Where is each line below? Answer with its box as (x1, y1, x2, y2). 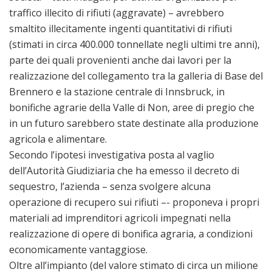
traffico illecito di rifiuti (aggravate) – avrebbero (9, 6, 224, 20)
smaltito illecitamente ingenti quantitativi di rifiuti (9, 22, 232, 36)
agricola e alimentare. (9, 132, 107, 146)
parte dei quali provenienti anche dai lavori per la (9, 53, 231, 67)
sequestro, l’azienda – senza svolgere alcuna (9, 180, 211, 194)
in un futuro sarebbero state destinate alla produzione (9, 117, 259, 131)
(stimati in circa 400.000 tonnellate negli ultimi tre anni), (9, 38, 260, 52)
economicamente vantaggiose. (9, 243, 148, 257)
